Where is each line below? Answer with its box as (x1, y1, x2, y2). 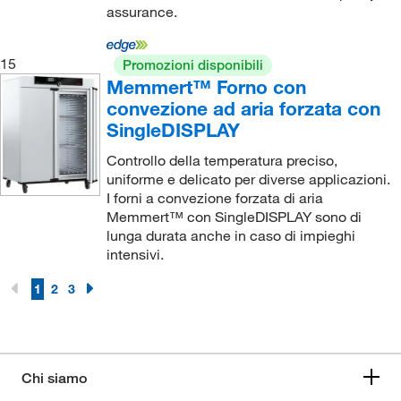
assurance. (106, 2, 177, 21)
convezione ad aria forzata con (106, 96, 380, 120)
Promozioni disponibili (122, 55, 263, 73)
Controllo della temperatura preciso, (106, 150, 337, 169)
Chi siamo (21, 369, 87, 387)
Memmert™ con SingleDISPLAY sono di (106, 207, 362, 226)
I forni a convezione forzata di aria (106, 188, 323, 207)
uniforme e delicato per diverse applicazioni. (106, 169, 390, 188)
